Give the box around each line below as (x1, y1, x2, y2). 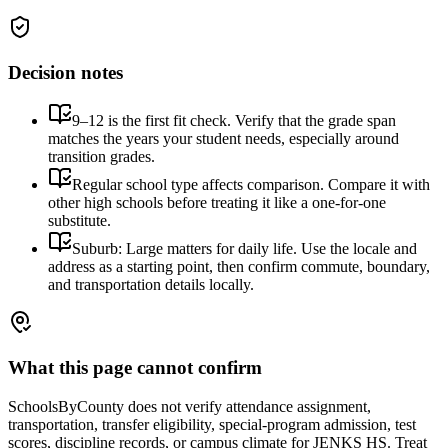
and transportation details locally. (48, 276, 254, 294)
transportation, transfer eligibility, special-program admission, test (8, 415, 416, 433)
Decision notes (8, 61, 123, 83)
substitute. (48, 212, 111, 230)
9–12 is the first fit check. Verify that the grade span (72, 112, 396, 130)
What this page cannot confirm (8, 357, 262, 379)
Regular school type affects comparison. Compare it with (72, 176, 430, 194)
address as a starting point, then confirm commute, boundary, (48, 258, 430, 276)
